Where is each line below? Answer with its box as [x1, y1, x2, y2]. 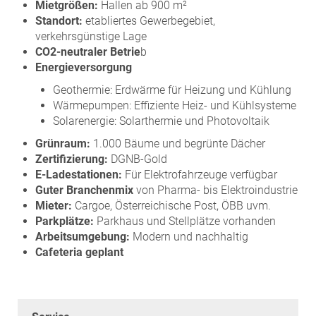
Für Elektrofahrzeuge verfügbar [122, 167, 277, 181]
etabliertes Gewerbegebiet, [83, 13, 215, 28]
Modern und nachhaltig [130, 229, 248, 243]
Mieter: [35, 198, 72, 212]
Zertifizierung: [35, 152, 108, 166]
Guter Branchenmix [35, 183, 133, 197]
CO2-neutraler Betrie [35, 44, 140, 59]
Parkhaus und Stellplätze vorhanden [94, 214, 276, 228]
